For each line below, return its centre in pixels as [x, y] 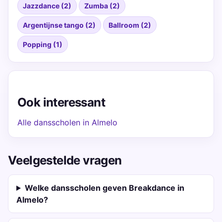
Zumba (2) [102, 6]
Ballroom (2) [130, 25]
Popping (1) [43, 44]
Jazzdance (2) [47, 6]
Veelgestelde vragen [65, 160]
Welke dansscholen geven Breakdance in [104, 188]
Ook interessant [61, 102]
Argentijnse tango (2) [59, 25]
